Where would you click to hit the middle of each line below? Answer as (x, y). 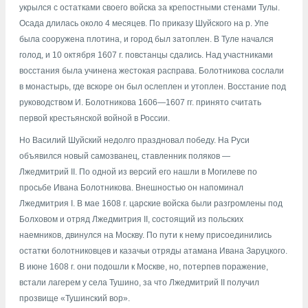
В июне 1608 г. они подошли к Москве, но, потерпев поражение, (144, 266)
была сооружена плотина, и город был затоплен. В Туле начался (146, 40)
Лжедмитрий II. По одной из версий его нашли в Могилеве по (138, 172)
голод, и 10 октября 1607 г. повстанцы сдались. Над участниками (146, 55)
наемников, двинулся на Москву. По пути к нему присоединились (145, 235)
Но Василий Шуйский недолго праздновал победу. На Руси (134, 140)
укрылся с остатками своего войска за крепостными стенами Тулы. (150, 8)
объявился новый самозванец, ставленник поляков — (125, 156)
